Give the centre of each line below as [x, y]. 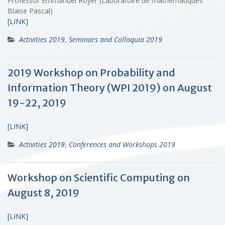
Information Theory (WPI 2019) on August [110, 87]
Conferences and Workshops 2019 [122, 144]
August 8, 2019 [43, 192]
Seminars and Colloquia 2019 [116, 39]
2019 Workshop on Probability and [91, 72]
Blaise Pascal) [30, 11]
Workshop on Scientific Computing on [99, 177]
